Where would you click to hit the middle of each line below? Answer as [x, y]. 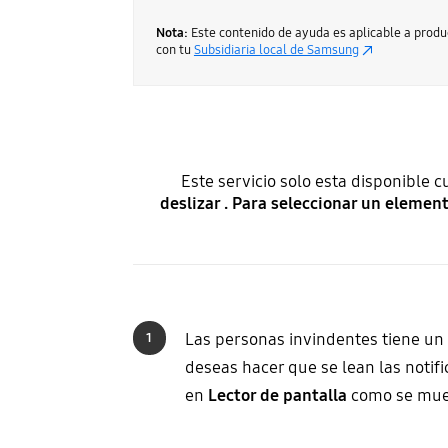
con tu [174, 50]
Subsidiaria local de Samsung [276, 50]
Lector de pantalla [277, 396]
